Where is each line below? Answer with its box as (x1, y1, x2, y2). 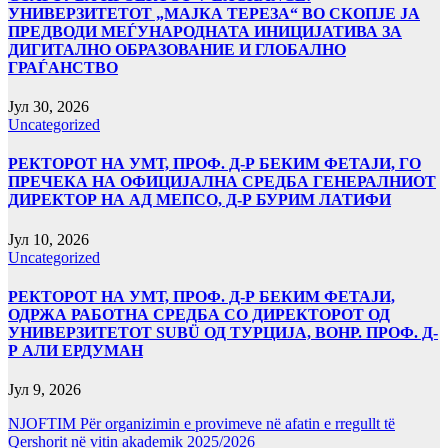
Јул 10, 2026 (8, 230, 89, 248)
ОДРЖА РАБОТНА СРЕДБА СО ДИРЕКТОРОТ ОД (8, 305, 390, 323)
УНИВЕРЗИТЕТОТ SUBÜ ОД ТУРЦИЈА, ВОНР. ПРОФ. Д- (8, 323, 438, 341)
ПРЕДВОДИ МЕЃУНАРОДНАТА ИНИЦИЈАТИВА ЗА (8, 22, 402, 40)
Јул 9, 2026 (8, 381, 81, 399)
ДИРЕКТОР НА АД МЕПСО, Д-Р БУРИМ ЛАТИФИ (8, 191, 391, 209)
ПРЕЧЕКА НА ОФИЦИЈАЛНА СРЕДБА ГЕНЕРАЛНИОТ (8, 173, 436, 191)
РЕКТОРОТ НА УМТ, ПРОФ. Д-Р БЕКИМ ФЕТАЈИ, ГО (8, 155, 421, 173)
